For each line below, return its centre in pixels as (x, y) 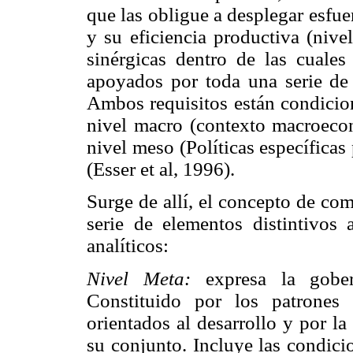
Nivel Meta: (146, 278)
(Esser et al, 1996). (161, 169)
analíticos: (128, 246)
